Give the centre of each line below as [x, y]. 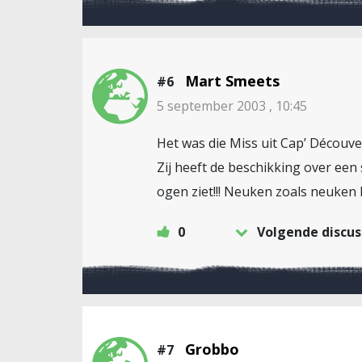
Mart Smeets [232, 81]
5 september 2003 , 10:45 [232, 106]
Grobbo [212, 349]
